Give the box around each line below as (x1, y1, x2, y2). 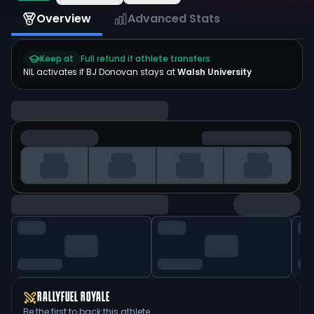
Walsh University (177, 66, 252, 78)
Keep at (40, 53, 74, 64)
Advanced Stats (128, 11, 220, 27)
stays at (138, 66, 175, 78)
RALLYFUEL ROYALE (37, 292, 110, 304)
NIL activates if (23, 66, 86, 78)
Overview (36, 11, 91, 27)
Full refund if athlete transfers (81, 53, 210, 64)
